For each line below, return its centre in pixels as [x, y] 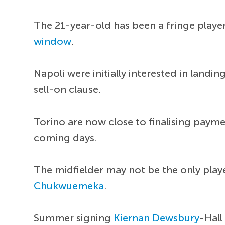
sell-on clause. [68, 90]
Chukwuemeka [69, 186]
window [53, 41]
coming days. [66, 138]
